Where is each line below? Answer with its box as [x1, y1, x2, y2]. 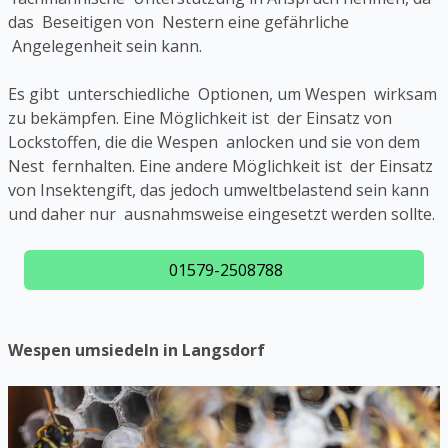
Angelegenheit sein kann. [8, 34, 202, 57]
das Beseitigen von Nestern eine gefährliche [8, 10, 349, 33]
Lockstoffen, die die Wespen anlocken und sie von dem [8, 130, 420, 153]
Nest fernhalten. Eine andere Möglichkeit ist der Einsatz [8, 154, 433, 177]
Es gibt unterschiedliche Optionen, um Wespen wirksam [8, 82, 437, 105]
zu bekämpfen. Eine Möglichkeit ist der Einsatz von [8, 106, 392, 129]
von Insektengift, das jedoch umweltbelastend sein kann [8, 178, 429, 201]
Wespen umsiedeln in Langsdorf [8, 338, 265, 361]
